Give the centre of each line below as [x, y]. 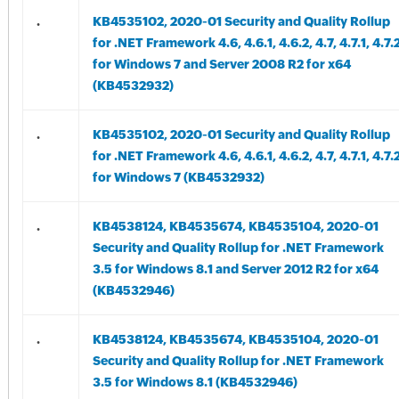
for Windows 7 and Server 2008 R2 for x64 [221, 64]
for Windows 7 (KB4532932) [178, 177]
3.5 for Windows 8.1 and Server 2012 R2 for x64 [235, 269]
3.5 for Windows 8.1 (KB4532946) [195, 382]
